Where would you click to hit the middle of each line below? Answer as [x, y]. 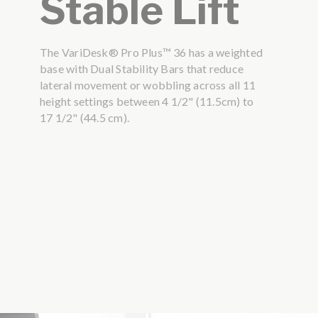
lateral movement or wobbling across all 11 [148, 85]
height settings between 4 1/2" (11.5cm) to [147, 102]
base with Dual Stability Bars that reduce [142, 69]
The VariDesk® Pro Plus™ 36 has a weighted [151, 53]
